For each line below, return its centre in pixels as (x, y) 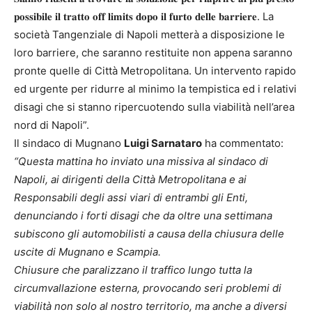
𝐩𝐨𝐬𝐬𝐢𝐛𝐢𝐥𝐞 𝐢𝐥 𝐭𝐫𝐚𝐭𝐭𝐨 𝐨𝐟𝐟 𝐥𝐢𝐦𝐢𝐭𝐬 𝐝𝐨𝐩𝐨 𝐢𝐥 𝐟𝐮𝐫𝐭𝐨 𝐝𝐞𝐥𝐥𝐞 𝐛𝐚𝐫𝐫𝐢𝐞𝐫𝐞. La (144, 17)
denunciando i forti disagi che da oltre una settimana (143, 216)
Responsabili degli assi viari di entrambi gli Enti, (131, 198)
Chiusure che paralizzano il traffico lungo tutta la (133, 270)
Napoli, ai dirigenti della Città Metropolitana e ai (130, 180)
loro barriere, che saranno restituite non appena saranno (153, 53)
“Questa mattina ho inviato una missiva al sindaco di (141, 162)
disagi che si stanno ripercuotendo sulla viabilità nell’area (154, 107)
